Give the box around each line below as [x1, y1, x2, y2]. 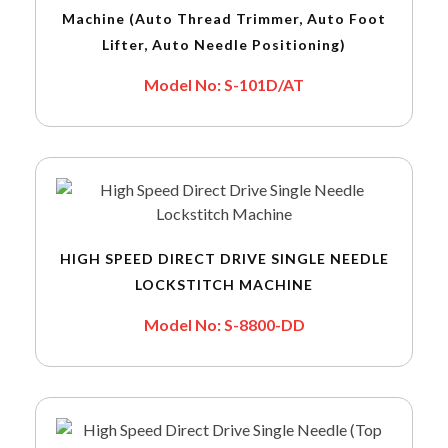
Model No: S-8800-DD [143, 315, 305, 335]
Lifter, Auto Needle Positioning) [102, 36, 346, 54]
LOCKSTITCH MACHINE [135, 276, 313, 294]
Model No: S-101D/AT [144, 75, 304, 95]
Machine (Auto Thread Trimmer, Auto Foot [62, 10, 386, 28]
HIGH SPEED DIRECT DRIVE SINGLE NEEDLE [59, 250, 389, 268]
